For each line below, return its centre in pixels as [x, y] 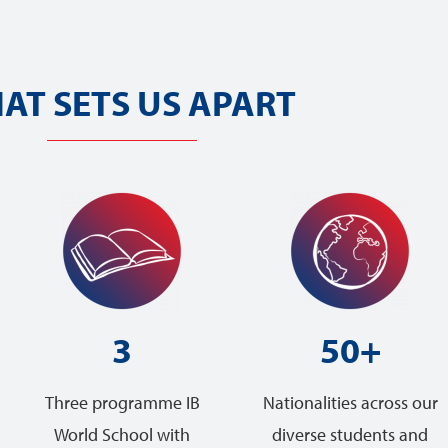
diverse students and [350, 434]
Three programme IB [122, 402]
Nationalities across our [350, 402]
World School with [122, 434]
